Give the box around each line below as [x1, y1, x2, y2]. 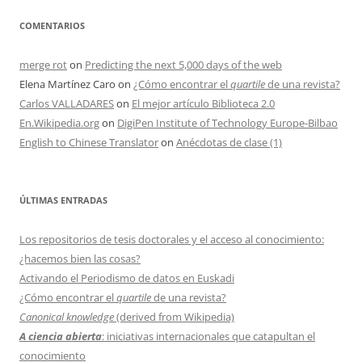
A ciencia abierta [19, 328, 102, 343]
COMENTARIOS [19, 19, 85, 32]
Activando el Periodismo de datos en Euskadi [19, 270, 234, 285]
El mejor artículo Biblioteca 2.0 [132, 95, 275, 111]
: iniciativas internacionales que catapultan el [102, 328, 315, 343]
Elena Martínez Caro [19, 76, 116, 91]
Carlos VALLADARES [19, 95, 114, 111]
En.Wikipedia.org [19, 115, 99, 130]
